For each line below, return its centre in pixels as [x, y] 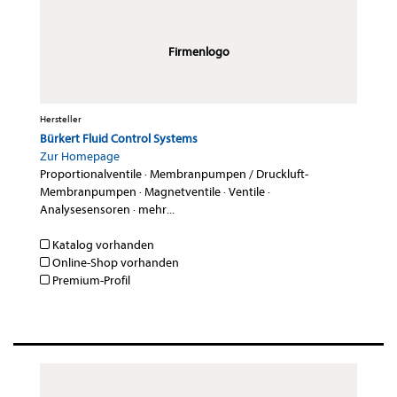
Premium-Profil [90, 281]
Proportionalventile [91, 175]
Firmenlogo [198, 52]
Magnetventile [183, 192]
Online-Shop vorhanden [114, 263]
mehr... [156, 210]
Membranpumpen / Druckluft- [229, 175]
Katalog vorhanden [102, 245]
